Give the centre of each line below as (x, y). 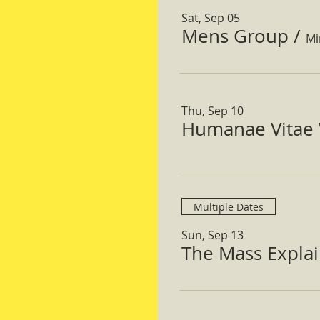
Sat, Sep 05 (211, 18)
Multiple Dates (229, 206)
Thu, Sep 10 (212, 111)
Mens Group (235, 36)
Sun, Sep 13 (212, 235)
